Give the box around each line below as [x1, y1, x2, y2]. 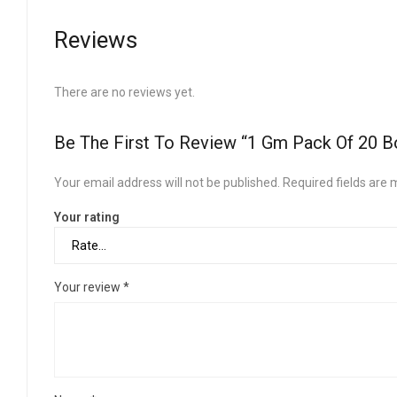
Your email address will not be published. [54, 175, 280, 190]
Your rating [54, 209, 120, 224]
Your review [54, 279, 123, 294]
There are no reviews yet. [54, 84, 195, 99]
